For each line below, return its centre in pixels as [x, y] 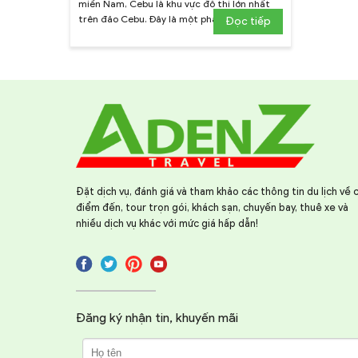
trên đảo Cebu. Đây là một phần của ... [165, 18]
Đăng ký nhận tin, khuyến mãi [157, 317]
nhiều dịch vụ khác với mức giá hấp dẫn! [167, 223]
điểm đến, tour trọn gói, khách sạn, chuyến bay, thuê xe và [212, 207]
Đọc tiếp [248, 21]
